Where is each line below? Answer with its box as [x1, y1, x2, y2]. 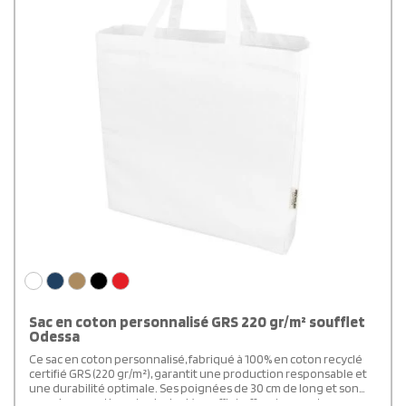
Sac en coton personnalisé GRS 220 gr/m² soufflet [29, 313, 365, 332]
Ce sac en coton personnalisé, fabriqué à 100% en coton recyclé [29, 352, 362, 367]
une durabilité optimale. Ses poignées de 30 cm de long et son [29, 381, 359, 396]
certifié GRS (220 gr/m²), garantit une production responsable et [29, 366, 367, 382]
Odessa [29, 327, 80, 346]
